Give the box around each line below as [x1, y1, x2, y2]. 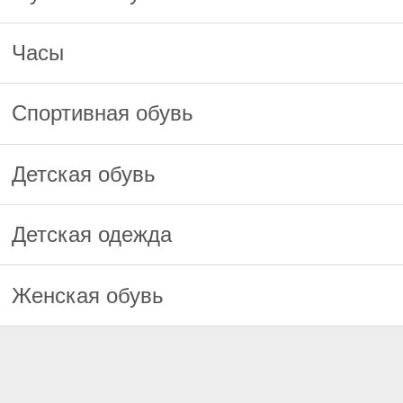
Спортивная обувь [12, 101, 194, 126]
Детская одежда [12, 222, 173, 247]
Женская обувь [12, 282, 165, 308]
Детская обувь [12, 161, 157, 186]
